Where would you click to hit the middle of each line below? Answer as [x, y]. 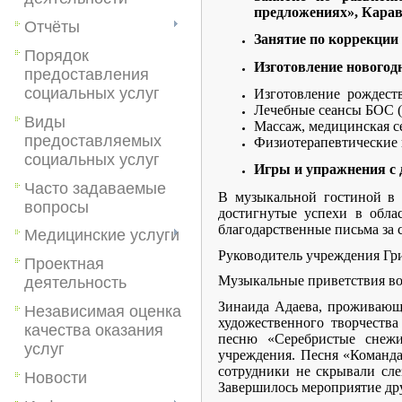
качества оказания [94, 330]
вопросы [57, 207]
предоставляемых [93, 140]
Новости [56, 377]
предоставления [87, 74]
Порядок [57, 55]
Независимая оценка [103, 311]
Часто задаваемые [95, 188]
